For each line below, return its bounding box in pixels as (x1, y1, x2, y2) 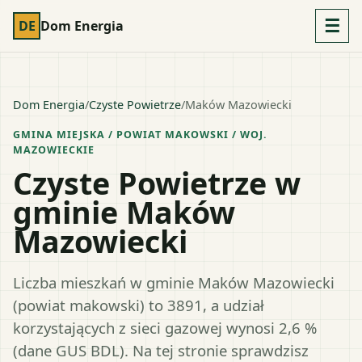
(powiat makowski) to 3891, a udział (13, 294, 264, 315)
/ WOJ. (228, 128, 267, 141)
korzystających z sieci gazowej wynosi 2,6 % (13, 317, 317, 338)
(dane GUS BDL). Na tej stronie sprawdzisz (13, 339, 309, 360)
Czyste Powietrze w (13, 162, 301, 204)
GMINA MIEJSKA (13, 128, 105, 141)
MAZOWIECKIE (13, 143, 95, 157)
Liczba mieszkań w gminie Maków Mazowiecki (13, 271, 335, 293)
